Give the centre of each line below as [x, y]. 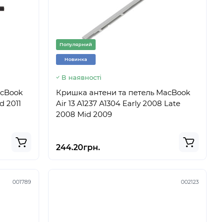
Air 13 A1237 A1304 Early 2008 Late [118, 103]
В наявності [82, 77]
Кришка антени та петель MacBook [123, 92]
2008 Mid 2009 [84, 114]
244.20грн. [78, 147]
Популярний [76, 44]
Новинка [76, 59]
